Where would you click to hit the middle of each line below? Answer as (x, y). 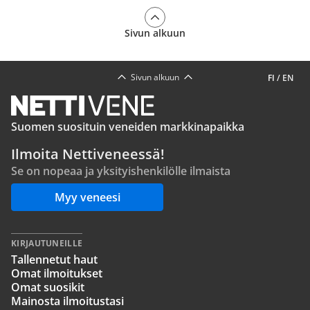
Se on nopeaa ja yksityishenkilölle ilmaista (121, 171)
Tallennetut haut (54, 259)
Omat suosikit (48, 287)
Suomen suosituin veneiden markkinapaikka (128, 127)
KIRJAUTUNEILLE (47, 243)
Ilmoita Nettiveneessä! (88, 154)
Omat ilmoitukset (57, 273)
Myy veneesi (87, 197)
